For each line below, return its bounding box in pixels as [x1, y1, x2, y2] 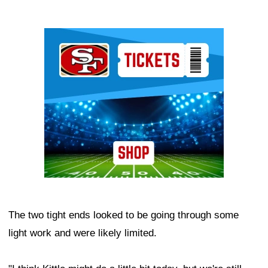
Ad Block [44, 31, 84, 42]
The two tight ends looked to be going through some [8, 209, 239, 221]
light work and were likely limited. [8, 227, 157, 239]
